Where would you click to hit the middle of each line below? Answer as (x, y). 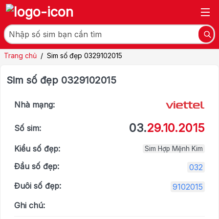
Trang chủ (20, 56)
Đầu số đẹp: (37, 166)
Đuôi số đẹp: (38, 186)
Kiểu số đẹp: (37, 149)
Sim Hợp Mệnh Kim (174, 149)
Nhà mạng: (34, 105)
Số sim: (28, 128)
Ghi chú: (30, 206)
